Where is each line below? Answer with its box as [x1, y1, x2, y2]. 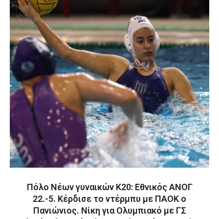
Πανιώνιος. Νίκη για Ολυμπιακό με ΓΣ [33, 205, 186, 216]
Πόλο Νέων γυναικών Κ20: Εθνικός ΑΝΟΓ [26, 182, 193, 192]
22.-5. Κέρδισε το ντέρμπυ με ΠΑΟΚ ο [33, 194, 186, 204]
